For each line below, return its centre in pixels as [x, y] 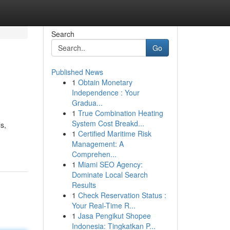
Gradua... [87, 103]
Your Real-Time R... [103, 205]
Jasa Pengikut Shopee [114, 216]
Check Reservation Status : [122, 195]
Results [84, 185]
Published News [77, 72]
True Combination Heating [120, 113]
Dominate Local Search [110, 175]
